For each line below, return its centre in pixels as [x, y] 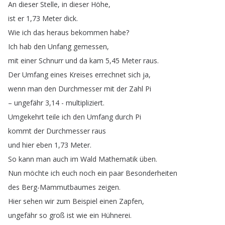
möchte [36, 173]
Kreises [81, 75]
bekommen [89, 32]
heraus [58, 32]
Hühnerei [116, 215]
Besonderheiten [151, 173]
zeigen [108, 187]
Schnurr [51, 61]
